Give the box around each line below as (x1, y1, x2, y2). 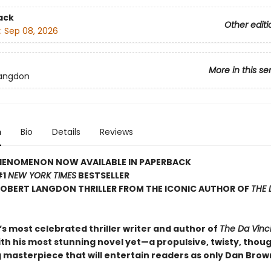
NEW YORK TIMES (7, 169, 76, 181)
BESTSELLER (76, 169, 129, 181)
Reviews (99, 126, 133, 138)
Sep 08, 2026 (4, 25, 58, 38)
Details (51, 126, 80, 138)
